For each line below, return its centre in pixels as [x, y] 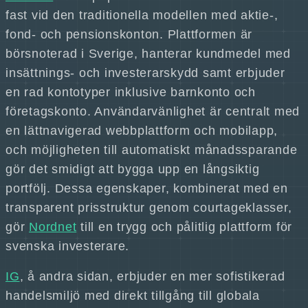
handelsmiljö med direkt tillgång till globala [133, 296]
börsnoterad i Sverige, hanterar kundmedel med [148, 54]
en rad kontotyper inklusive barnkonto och [131, 92]
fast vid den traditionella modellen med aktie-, [142, 15]
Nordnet [53, 227]
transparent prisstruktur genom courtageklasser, [149, 208]
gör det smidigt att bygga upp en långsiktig [133, 169]
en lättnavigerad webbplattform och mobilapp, [142, 131]
